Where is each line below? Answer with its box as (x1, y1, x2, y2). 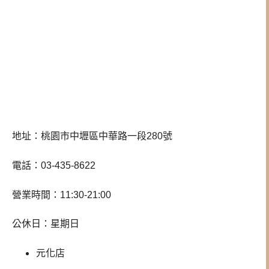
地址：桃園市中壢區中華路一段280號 (12, 131, 172, 142)
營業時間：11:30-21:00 (12, 189, 111, 200)
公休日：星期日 (12, 219, 79, 229)
